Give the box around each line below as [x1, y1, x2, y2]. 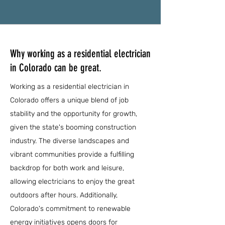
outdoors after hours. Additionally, [10, 191, 118, 199]
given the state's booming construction [10, 123, 136, 132]
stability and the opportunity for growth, [10, 109, 137, 118]
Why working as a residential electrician [10, 47, 151, 60]
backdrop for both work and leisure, [10, 164, 124, 172]
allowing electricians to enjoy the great [10, 177, 135, 186]
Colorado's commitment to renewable [10, 204, 131, 213]
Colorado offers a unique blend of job [10, 96, 129, 104]
